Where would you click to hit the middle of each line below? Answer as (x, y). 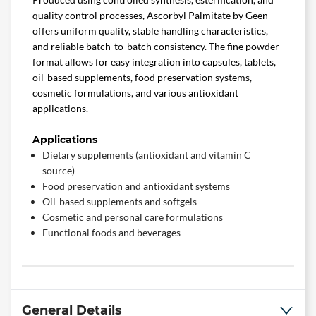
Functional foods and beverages (111, 233)
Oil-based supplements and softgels (120, 202)
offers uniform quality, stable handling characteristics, (150, 31)
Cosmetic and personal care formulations (133, 217)
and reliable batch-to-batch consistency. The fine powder (156, 47)
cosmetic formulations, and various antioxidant (135, 93)
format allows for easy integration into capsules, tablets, (154, 62)
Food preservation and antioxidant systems (136, 186)
